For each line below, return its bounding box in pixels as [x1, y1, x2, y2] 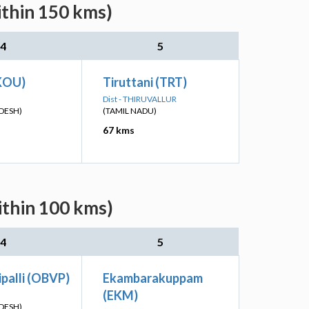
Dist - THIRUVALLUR [103, 94, 177, 104]
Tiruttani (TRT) [103, 74, 187, 90]
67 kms [103, 124, 134, 136]
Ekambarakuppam [103, 270, 203, 286]
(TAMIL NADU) [103, 106, 157, 116]
